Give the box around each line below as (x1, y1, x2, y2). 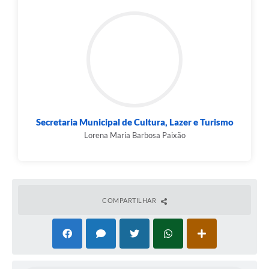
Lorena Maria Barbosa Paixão (83, 130, 186, 141)
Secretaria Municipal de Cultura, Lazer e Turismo (35, 116, 234, 128)
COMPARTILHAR (102, 196, 158, 205)
